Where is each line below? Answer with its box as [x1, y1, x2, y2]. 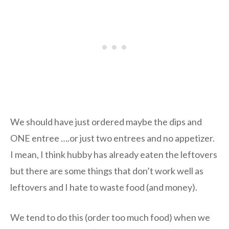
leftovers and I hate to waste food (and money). [10, 181, 197, 193]
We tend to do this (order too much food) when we [10, 212, 210, 223]
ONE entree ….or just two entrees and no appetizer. [10, 132, 215, 144]
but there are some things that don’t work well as [10, 165, 203, 177]
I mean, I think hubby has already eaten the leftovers [10, 149, 217, 161]
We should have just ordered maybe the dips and [10, 116, 202, 128]
